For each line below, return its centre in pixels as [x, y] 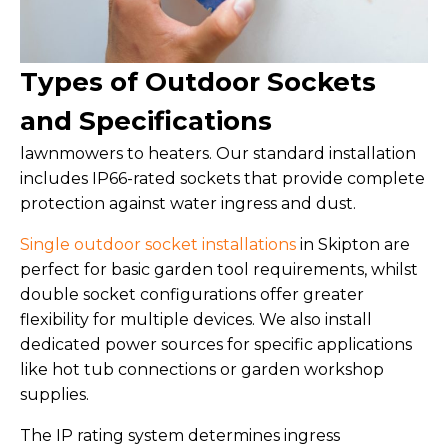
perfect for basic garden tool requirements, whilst [219, 269]
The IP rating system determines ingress [180, 435]
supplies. [54, 394]
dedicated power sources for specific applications [216, 344]
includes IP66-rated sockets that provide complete [222, 178]
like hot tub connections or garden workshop [202, 369]
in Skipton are [353, 244]
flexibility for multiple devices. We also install [196, 319]
